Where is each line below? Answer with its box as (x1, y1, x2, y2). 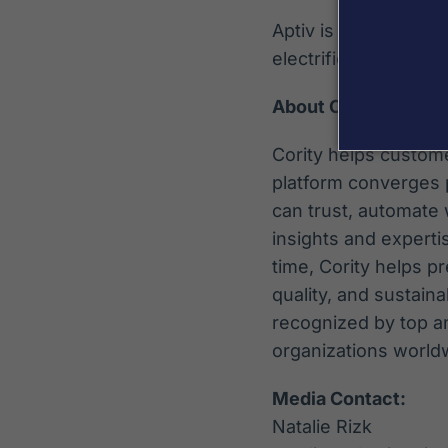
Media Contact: (272, 388, 406, 409)
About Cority (272, 96, 383, 117)
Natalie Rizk (272, 416, 372, 437)
